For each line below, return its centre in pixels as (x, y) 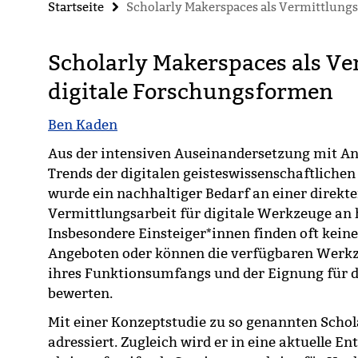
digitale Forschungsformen (191, 92)
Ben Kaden (83, 125)
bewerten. (83, 294)
